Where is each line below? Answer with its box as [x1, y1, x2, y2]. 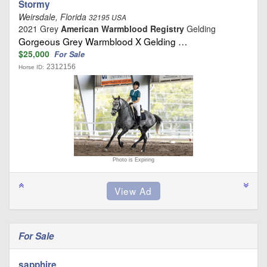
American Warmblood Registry [61, 23, 184, 35]
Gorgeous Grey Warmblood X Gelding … [18, 35, 187, 48]
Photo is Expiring [113, 157, 154, 163]
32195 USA [89, 13, 126, 23]
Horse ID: [18, 64, 44, 71]
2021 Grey [18, 23, 61, 35]
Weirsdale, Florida [18, 11, 89, 23]
